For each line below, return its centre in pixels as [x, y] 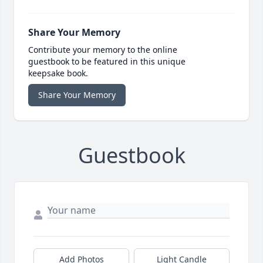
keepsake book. [58, 73]
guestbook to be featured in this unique [107, 61]
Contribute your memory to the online [103, 49]
